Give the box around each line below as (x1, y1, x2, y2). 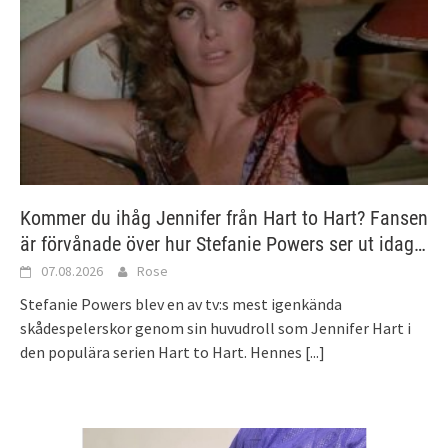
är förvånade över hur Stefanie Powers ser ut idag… (20, 232, 426, 257)
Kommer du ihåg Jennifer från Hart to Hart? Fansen (20, 206, 428, 231)
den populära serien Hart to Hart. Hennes (20, 342, 305, 363)
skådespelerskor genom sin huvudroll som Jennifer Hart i (20, 318, 411, 339)
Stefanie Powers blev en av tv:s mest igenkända (20, 294, 342, 315)
